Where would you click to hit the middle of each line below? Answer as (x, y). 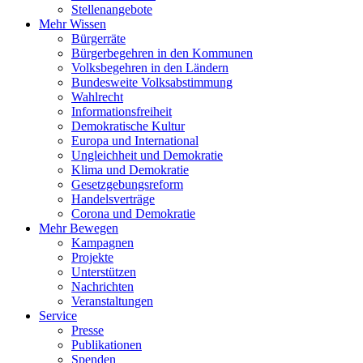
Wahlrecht (97, 96)
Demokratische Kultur (128, 126)
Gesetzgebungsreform (127, 184)
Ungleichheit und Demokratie (147, 155)
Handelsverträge (113, 199)
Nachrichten (102, 286)
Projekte (92, 257)
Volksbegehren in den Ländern (150, 67)
